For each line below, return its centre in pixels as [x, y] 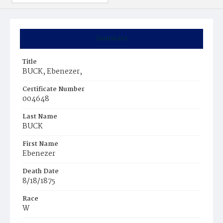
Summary [111, 39]
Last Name [40, 117]
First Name [40, 144]
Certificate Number [54, 89]
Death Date [41, 171]
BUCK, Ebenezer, [52, 72]
